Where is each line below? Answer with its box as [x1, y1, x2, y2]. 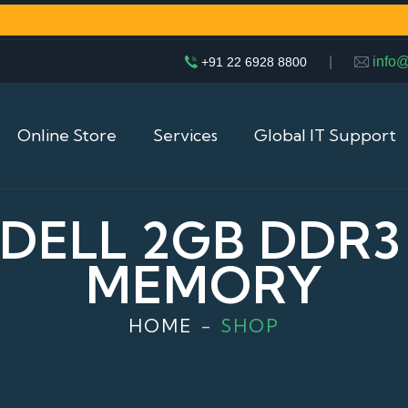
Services [153, 125, 218, 146]
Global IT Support [254, 125, 396, 146]
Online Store [17, 125, 117, 146]
